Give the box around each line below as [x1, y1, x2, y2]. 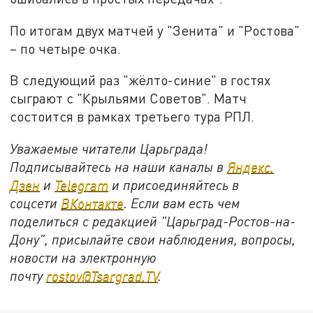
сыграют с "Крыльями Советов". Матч [10, 90, 247, 107]
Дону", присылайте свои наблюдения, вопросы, [10, 231, 296, 247]
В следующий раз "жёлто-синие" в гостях [10, 72, 271, 89]
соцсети [10, 194, 61, 211]
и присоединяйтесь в [108, 176, 240, 193]
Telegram [54, 176, 109, 193]
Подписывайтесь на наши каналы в [10, 158, 228, 175]
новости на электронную [10, 249, 157, 265]
